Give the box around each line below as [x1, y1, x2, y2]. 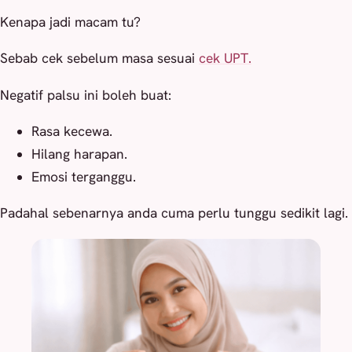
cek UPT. [199, 49, 251, 68]
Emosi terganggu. [31, 167, 136, 185]
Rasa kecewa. [31, 122, 112, 140]
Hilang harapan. [31, 145, 127, 163]
